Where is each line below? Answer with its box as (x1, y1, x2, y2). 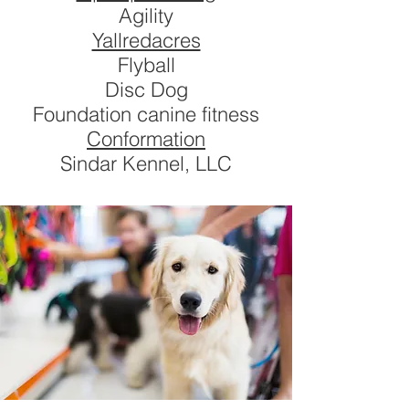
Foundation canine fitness (33, 101, 259, 127)
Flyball (117, 52, 175, 78)
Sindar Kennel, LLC (60, 151, 232, 176)
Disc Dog (104, 77, 188, 102)
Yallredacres (91, 27, 201, 53)
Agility (119, 3, 173, 28)
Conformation (87, 126, 205, 152)
